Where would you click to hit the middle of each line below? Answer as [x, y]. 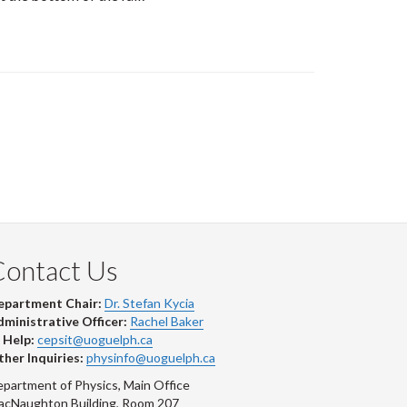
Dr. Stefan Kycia [149, 303]
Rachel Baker [167, 321]
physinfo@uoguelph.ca [151, 357]
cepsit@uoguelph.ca [95, 339]
